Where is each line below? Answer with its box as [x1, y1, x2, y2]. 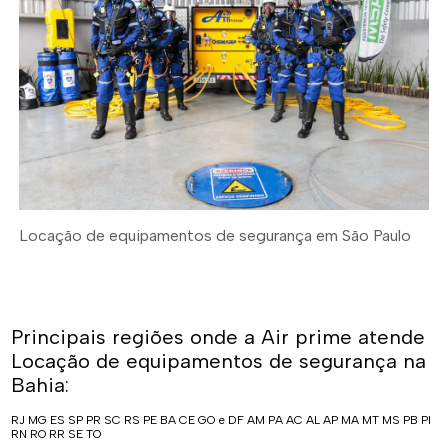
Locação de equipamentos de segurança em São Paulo [19, 226, 412, 246]
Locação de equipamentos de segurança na [11, 349, 427, 374]
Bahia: [11, 373, 70, 398]
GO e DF [198, 413, 245, 428]
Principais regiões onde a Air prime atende [11, 325, 426, 350]
